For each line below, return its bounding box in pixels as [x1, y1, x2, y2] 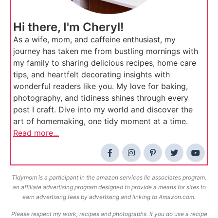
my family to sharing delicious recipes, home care [13, 58, 196, 68]
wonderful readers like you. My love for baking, [13, 81, 188, 91]
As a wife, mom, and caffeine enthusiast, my [13, 35, 176, 45]
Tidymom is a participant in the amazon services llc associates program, [12, 174, 206, 182]
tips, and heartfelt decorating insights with [13, 70, 170, 80]
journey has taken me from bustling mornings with [13, 46, 198, 56]
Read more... [13, 128, 59, 138]
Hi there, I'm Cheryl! [13, 20, 124, 35]
